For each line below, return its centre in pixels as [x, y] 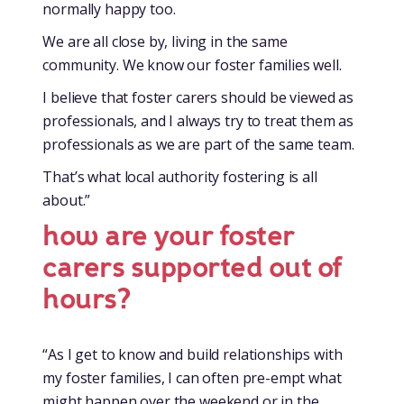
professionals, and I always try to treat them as [198, 120]
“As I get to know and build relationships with [193, 354]
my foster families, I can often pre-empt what [192, 377]
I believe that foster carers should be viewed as [198, 97]
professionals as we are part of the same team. [198, 144]
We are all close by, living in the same [165, 41]
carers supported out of [193, 267]
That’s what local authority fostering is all [180, 176]
